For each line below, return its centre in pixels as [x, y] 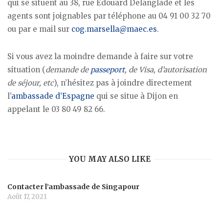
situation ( [26, 70]
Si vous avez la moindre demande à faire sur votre [100, 57]
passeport [108, 70]
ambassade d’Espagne [53, 96]
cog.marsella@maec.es [114, 29]
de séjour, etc [31, 83]
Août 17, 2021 [27, 197]
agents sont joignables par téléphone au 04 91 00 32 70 [109, 16]
